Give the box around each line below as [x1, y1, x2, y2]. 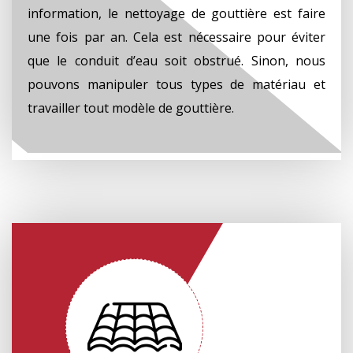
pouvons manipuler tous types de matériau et [28, 75, 325, 93]
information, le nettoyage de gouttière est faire [28, 4, 325, 22]
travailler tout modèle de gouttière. [28, 98, 234, 117]
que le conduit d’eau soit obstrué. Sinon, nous [28, 51, 325, 69]
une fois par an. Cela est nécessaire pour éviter [28, 28, 325, 46]
